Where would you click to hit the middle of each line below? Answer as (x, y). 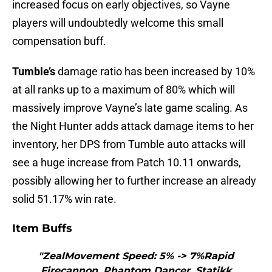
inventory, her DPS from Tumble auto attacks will (129, 144)
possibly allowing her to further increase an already (134, 181)
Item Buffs (42, 229)
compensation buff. (59, 41)
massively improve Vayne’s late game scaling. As (130, 108)
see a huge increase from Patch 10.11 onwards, (127, 163)
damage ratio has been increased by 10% (155, 72)
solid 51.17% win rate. (64, 199)
